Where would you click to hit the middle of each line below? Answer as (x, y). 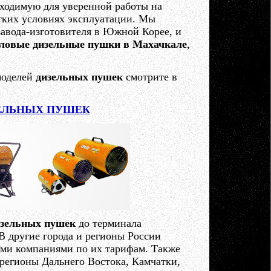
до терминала (108, 223)
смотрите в (150, 77)
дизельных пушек (79, 77)
